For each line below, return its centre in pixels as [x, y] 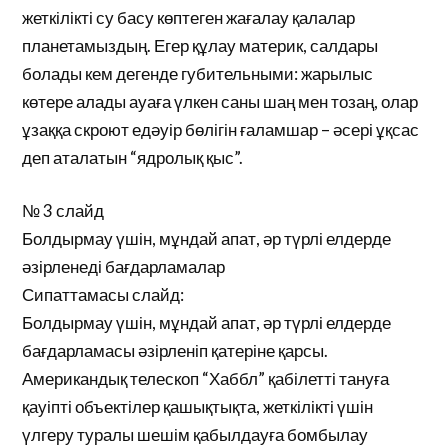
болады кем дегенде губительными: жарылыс [198, 73]
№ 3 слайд [63, 210]
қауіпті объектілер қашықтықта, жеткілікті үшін [198, 406]
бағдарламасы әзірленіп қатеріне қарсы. [175, 350]
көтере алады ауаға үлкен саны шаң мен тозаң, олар [220, 101]
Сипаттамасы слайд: [103, 294]
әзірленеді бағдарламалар [124, 266]
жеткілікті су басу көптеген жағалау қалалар [189, 17]
